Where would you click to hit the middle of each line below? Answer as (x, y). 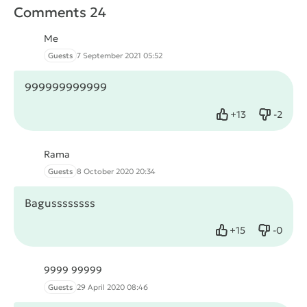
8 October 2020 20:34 (116, 172)
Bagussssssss (60, 203)
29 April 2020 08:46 (112, 287)
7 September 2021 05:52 (120, 56)
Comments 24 (60, 13)
